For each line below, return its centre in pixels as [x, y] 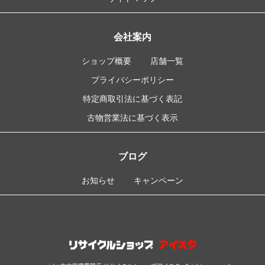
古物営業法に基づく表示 [132, 117]
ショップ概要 [106, 61]
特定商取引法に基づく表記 [132, 98]
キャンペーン [159, 180]
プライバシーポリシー [132, 80]
